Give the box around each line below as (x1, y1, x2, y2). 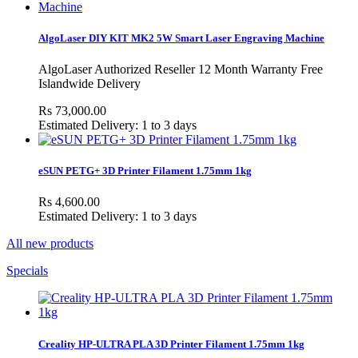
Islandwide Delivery (38, 77, 141, 91)
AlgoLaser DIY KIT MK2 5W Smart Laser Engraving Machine (38, 31, 324, 44)
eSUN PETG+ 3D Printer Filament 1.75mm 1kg (38, 165, 252, 177)
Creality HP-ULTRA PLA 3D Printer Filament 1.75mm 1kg (38, 337, 304, 350)
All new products (6, 237, 93, 251)
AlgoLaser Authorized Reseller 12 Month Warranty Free (38, 62, 323, 77)
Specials (6, 264, 48, 278)
